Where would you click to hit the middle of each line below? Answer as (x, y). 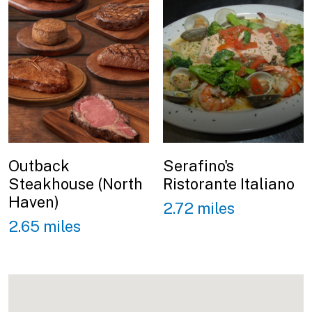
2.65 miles (45, 226)
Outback (39, 166)
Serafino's (198, 166)
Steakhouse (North (76, 184)
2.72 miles (199, 208)
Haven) (34, 202)
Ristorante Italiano (229, 184)
